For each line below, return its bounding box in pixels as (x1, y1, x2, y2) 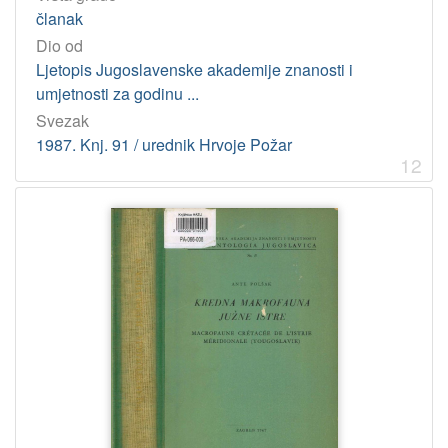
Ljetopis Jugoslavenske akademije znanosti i (36, 58, 353, 82)
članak (36, 7, 83, 31)
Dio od (36, 34, 83, 58)
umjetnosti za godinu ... (36, 82, 199, 106)
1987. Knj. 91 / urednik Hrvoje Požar (36, 133, 292, 157)
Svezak (36, 109, 89, 133)
